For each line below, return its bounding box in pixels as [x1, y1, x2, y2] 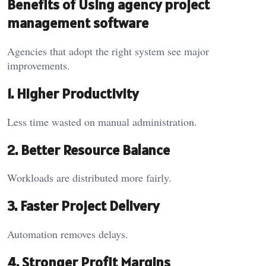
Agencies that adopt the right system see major [7, 43, 209, 58]
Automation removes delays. [7, 227, 128, 242]
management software [7, 13, 148, 32]
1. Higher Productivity [7, 84, 138, 103]
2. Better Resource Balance [7, 140, 170, 159]
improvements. [7, 58, 70, 72]
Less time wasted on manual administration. [7, 114, 197, 129]
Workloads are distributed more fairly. [7, 170, 172, 185]
